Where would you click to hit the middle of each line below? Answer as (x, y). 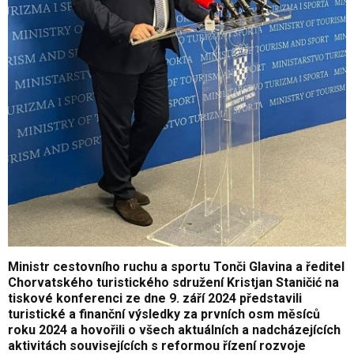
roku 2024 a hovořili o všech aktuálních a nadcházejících (174, 330)
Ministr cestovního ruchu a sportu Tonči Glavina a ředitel (176, 266)
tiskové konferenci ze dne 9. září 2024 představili (155, 298)
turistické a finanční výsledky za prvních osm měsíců (164, 314)
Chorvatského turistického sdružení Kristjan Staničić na (173, 282)
